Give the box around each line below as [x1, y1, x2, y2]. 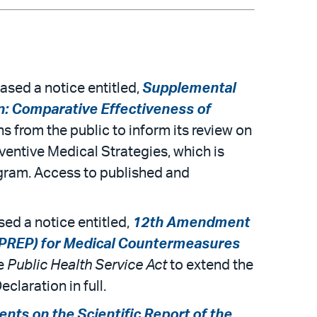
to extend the [170, 258, 253, 272]
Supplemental [142, 81, 236, 96]
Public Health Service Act [7, 258, 170, 272]
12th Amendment [132, 215, 250, 230]
